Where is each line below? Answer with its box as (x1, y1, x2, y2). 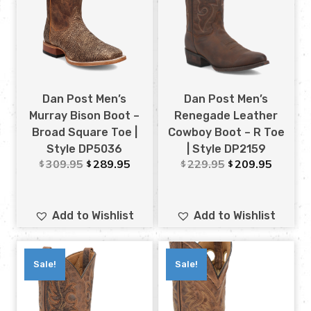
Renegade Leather (174, 109, 278, 123)
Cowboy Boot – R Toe (167, 126, 285, 140)
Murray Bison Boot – (29, 109, 140, 123)
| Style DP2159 (186, 142, 266, 156)
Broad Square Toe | (31, 126, 137, 140)
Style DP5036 (47, 142, 123, 156)
